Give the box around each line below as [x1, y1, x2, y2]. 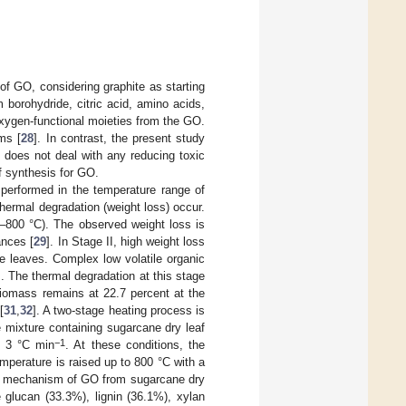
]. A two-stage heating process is [33, 304, 206, 318]
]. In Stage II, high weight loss [46, 235, 206, 249]
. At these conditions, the [65, 338, 206, 353]
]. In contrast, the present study [34, 131, 206, 146]
